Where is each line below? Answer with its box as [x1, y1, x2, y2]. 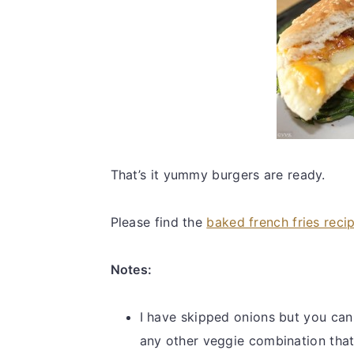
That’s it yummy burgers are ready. [110, 166, 326, 183]
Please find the [110, 213, 207, 230]
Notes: [110, 261, 153, 277]
